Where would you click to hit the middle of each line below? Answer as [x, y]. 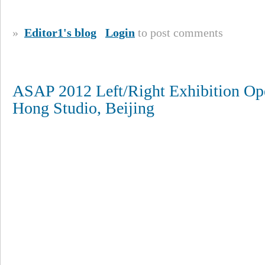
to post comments [179, 33]
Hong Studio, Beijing [83, 108]
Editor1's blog [60, 33]
